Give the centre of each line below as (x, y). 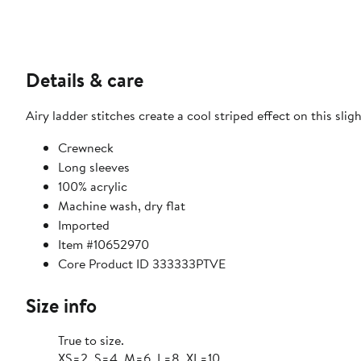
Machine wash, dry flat (122, 206)
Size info (61, 306)
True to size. (91, 340)
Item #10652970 (104, 245)
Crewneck (86, 148)
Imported (84, 225)
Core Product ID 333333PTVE (142, 264)
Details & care (85, 80)
